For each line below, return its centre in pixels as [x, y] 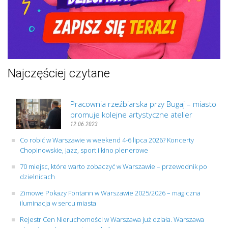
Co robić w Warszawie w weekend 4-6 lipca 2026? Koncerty [107, 140]
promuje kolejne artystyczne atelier [131, 114]
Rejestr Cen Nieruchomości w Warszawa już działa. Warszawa [112, 219]
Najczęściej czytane [59, 73]
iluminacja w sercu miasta [58, 203]
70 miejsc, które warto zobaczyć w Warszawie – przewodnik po [113, 166]
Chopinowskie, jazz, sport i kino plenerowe [84, 150]
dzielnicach [37, 176]
